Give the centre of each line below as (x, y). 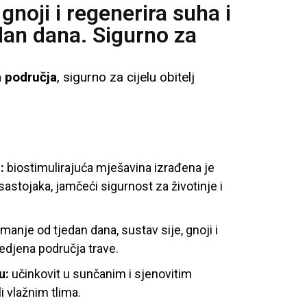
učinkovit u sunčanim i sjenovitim (100, 274)
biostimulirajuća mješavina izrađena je (109, 168)
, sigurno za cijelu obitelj (126, 77)
